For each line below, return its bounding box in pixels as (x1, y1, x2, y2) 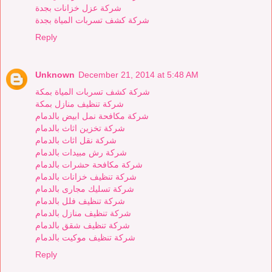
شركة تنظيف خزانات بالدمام (35, 171, 137, 182)
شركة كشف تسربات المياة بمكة (35, 86, 150, 97)
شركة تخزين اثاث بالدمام (35, 123, 125, 133)
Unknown (35, 69, 75, 80)
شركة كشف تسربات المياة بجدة (35, 15, 149, 25)
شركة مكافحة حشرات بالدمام (35, 159, 143, 169)
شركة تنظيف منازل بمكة (35, 98, 124, 109)
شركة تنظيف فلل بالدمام (35, 195, 125, 206)
